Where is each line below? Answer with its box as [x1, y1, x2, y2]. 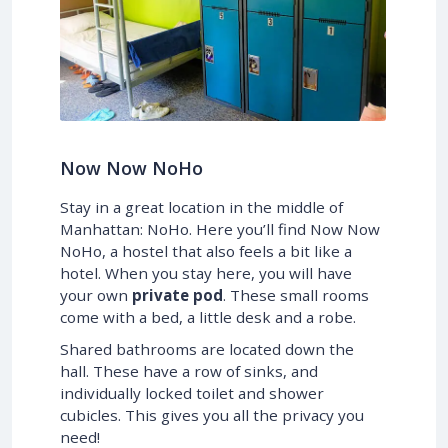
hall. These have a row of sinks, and [60, 361, 318, 382]
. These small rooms [223, 285, 369, 306]
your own [60, 285, 132, 306]
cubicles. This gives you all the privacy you [60, 405, 364, 426]
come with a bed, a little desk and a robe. [60, 307, 356, 328]
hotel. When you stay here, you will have [60, 263, 352, 284]
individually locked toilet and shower [60, 383, 324, 404]
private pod [132, 285, 223, 306]
